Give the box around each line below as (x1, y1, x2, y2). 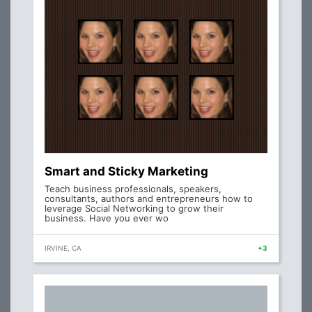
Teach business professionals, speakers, (45, 183, 221, 195)
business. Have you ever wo (45, 212, 169, 224)
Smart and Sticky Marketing (45, 164, 208, 179)
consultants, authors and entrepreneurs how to (45, 193, 253, 205)
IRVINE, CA (45, 244, 81, 253)
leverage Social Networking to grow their (45, 203, 224, 214)
